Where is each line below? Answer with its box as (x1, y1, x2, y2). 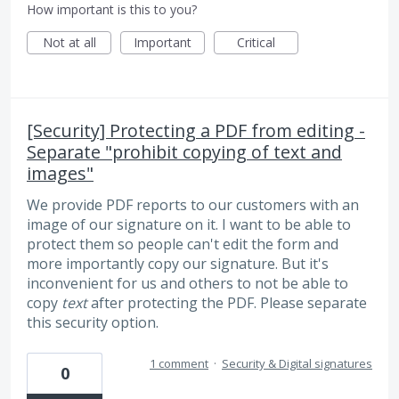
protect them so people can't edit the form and (27, 234, 338, 255)
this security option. (27, 313, 159, 333)
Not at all (42, 34, 96, 52)
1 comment (150, 354, 208, 371)
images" (27, 161, 94, 186)
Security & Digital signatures (222, 354, 372, 371)
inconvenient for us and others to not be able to (27, 273, 348, 294)
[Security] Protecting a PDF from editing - (27, 118, 365, 143)
